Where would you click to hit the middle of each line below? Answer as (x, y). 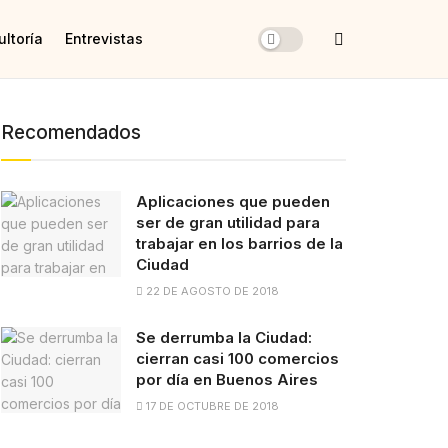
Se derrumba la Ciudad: (224, 337)
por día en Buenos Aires (227, 379)
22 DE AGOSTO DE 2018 (211, 291)
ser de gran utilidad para (228, 222)
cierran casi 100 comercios (237, 358)
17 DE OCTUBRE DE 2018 (211, 406)
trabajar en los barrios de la (239, 243)
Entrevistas (104, 38)
